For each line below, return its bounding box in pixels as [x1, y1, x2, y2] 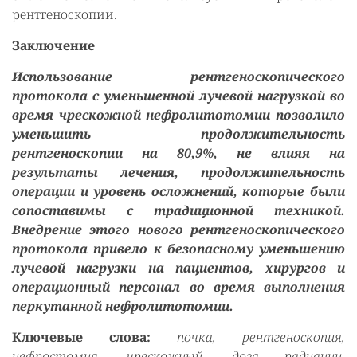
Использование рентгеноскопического [12, 68, 345, 85]
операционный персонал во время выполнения [12, 278, 345, 296]
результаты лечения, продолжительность [12, 163, 345, 181]
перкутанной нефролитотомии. [12, 297, 233, 315]
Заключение [12, 37, 95, 54]
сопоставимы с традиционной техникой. [12, 202, 345, 219]
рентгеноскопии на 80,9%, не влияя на [12, 144, 345, 162]
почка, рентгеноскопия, [151, 328, 345, 346]
